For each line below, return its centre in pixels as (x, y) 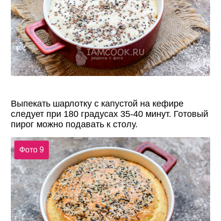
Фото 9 (31, 149)
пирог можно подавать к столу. (74, 125)
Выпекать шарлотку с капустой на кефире (97, 104)
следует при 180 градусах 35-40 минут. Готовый (110, 114)
